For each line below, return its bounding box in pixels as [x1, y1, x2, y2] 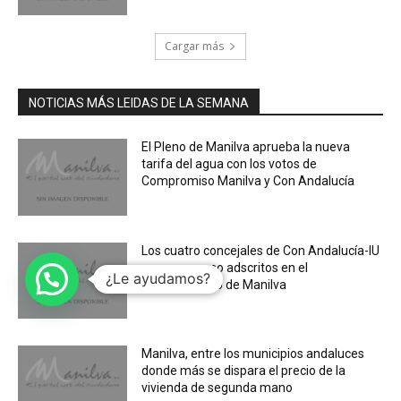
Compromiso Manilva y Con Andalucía [141, 173, 355, 188]
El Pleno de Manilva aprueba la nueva [141, 139, 351, 154]
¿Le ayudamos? [106, 269, 210, 288]
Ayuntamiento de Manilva [141, 277, 287, 292]
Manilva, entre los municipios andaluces [141, 346, 365, 362]
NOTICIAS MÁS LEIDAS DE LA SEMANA [29, 95, 249, 110]
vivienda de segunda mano [141, 380, 294, 396]
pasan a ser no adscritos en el [141, 260, 309, 275]
